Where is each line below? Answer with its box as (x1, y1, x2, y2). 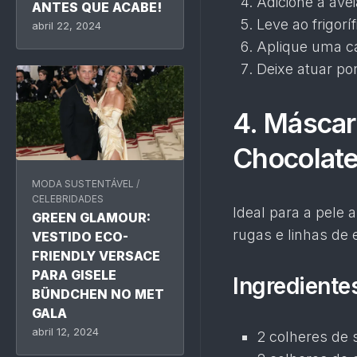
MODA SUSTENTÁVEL (32, 177, 134, 190)
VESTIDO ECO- (32, 228, 128, 245)
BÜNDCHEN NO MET (32, 285, 164, 302)
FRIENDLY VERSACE (32, 247, 160, 264)
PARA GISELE (32, 266, 116, 283)
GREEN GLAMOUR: (32, 209, 151, 226)
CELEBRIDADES (32, 192, 104, 205)
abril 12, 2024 (32, 324, 99, 338)
